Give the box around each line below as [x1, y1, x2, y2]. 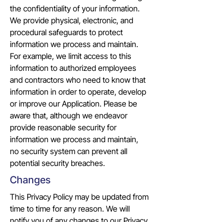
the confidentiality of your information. [10, 3, 140, 13]
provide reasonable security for [10, 122, 116, 132]
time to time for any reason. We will [10, 204, 130, 214]
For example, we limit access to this [10, 51, 131, 61]
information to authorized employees [10, 63, 136, 73]
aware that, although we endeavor [10, 111, 127, 120]
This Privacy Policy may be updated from [10, 192, 149, 202]
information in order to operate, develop [10, 87, 146, 97]
